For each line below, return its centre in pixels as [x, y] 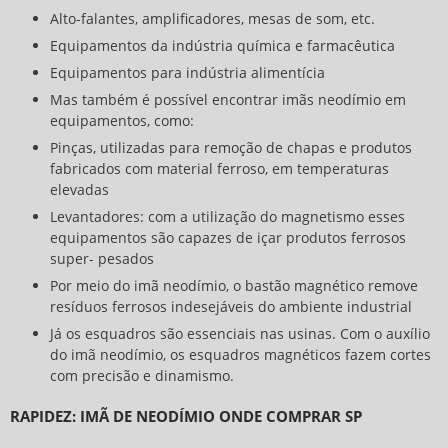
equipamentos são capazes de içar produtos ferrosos [228, 237]
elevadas [79, 189]
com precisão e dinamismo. [142, 375]
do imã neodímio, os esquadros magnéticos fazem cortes [240, 354]
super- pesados [102, 258]
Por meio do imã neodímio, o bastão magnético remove [234, 285]
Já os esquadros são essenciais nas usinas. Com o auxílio [240, 333]
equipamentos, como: [122, 120]
